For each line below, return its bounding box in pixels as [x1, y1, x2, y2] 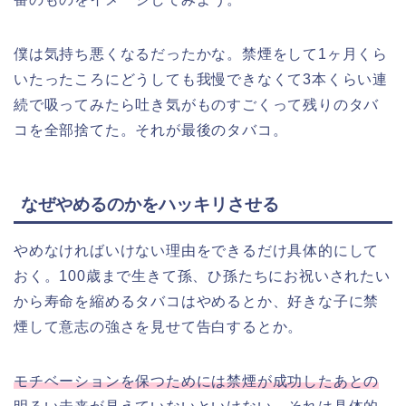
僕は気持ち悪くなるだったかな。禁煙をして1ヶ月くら [14, 45, 388, 62]
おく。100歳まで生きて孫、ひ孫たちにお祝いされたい [14, 268, 391, 285]
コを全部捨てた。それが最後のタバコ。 [14, 121, 288, 138]
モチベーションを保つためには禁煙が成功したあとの [14, 373, 380, 390]
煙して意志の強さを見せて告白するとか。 [14, 319, 304, 335]
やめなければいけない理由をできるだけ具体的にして [14, 243, 380, 259]
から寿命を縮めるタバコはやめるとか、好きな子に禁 [14, 294, 380, 310]
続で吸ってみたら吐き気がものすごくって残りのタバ [14, 96, 380, 112]
